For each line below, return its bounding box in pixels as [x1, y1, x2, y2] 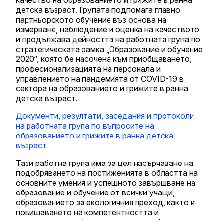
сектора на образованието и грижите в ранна [16, 83, 188, 93]
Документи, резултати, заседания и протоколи [16, 110, 194, 121]
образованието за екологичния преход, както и [16, 197, 195, 207]
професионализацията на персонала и [16, 63, 161, 74]
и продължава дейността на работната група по [16, 34, 200, 44]
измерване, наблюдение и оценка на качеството [16, 24, 199, 34]
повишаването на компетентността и [16, 207, 159, 217]
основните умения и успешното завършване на [16, 177, 195, 188]
